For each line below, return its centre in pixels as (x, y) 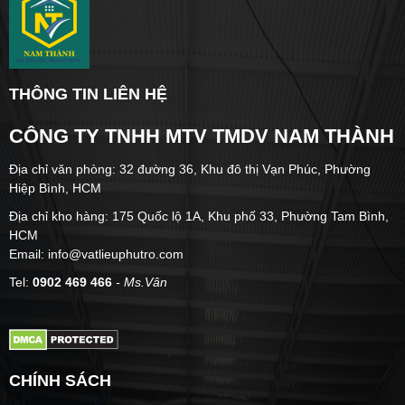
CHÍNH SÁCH (60, 380)
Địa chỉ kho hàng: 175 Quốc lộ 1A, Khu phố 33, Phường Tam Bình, (199, 216)
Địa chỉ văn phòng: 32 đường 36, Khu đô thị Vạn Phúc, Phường (190, 169)
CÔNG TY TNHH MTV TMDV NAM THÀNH (202, 136)
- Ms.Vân (140, 282)
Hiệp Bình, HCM (55, 188)
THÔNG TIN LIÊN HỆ (88, 94)
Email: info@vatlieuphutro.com (96, 254)
